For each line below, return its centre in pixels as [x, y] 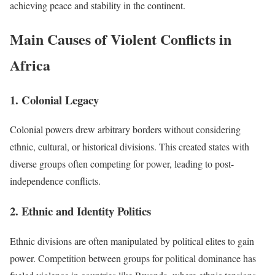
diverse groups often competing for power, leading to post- [122, 164]
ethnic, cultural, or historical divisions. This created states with [130, 147]
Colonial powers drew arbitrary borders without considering [125, 130]
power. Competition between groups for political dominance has [133, 258]
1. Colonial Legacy [54, 99]
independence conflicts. [55, 181]
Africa [30, 64]
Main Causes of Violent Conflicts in [121, 39]
